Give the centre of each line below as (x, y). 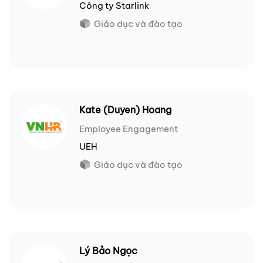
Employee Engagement (129, 129)
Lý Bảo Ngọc (108, 251)
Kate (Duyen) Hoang (125, 110)
